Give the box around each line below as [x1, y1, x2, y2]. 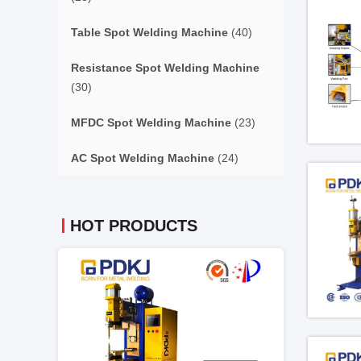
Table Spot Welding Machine [71, 26, 228, 39]
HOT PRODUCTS [70, 217, 197, 234]
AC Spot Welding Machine [71, 151, 214, 164]
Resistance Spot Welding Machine [71, 61, 259, 74]
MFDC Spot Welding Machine [71, 116, 231, 129]
